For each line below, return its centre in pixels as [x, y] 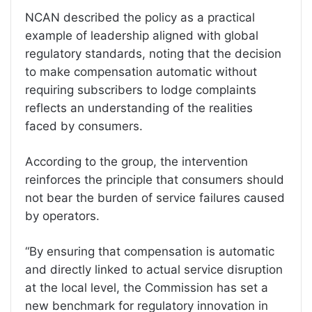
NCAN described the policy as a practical [140, 17]
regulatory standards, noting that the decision [153, 54]
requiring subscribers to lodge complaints [141, 90]
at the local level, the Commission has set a [147, 288]
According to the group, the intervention [136, 162]
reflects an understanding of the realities [139, 108]
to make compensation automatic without [141, 72]
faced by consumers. [84, 126]
